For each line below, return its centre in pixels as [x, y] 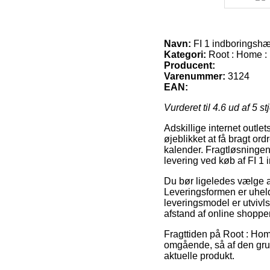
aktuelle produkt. [199, 256]
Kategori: [185, 54]
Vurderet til [188, 107]
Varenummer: [195, 76]
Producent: [190, 65]
